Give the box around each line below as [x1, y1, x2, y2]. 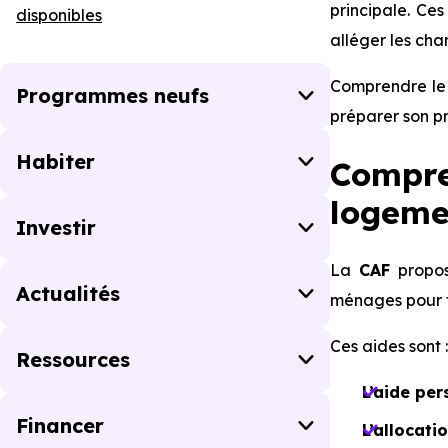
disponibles [16, 5, 102, 25]
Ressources [16, 347, 130, 372]
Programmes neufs [16, 83, 209, 108]
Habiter [16, 149, 95, 174]
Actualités [16, 281, 120, 306]
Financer [16, 413, 104, 438]
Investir [16, 215, 96, 240]
